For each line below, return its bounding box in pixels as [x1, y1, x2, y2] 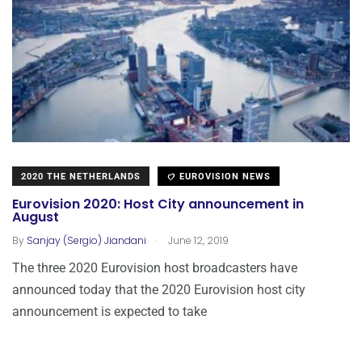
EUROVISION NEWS [176, 171, 271, 183]
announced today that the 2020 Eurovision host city [12, 282, 305, 298]
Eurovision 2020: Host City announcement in [12, 195, 304, 214]
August [12, 208, 59, 227]
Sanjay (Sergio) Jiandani [27, 234, 146, 248]
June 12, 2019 [166, 234, 229, 248]
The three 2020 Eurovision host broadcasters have [12, 260, 297, 276]
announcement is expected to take [12, 304, 207, 320]
